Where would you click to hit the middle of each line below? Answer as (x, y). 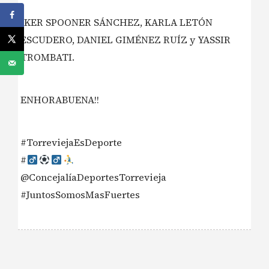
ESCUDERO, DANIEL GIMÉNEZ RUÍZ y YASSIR (125, 39)
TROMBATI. (47, 57)
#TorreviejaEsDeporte (71, 143)
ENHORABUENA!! (60, 100)
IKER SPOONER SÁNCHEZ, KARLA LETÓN (116, 22)
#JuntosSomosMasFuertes (80, 195)
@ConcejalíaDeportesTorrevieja (93, 177)
